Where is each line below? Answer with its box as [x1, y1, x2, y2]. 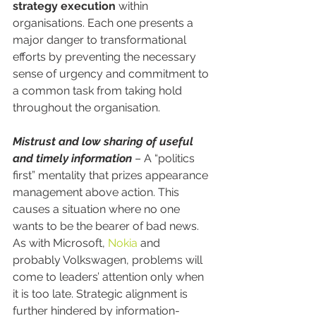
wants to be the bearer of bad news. [13, 219, 202, 233]
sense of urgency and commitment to [13, 67, 212, 81]
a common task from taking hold [13, 84, 185, 98]
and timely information [13, 152, 132, 166]
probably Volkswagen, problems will [13, 253, 205, 267]
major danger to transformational [13, 33, 189, 47]
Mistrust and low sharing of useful [13, 135, 196, 149]
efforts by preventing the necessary [13, 50, 199, 64]
